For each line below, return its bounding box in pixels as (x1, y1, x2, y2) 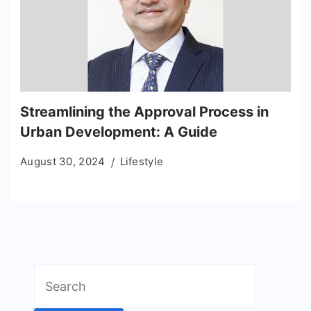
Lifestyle (119, 155, 164, 169)
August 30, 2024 (20, 155, 106, 169)
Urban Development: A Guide (20, 124, 217, 141)
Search (33, 267, 74, 283)
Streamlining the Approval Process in (20, 103, 269, 121)
